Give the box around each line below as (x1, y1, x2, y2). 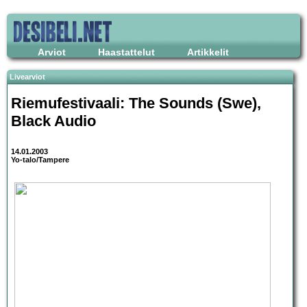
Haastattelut (98, 47, 155, 58)
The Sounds (129, 94, 213, 112)
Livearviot (10, 73, 45, 81)
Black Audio (11, 112, 96, 130)
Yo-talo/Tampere (11, 156, 69, 164)
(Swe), (213, 94, 261, 112)
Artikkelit (187, 47, 229, 58)
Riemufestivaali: (11, 94, 129, 112)
